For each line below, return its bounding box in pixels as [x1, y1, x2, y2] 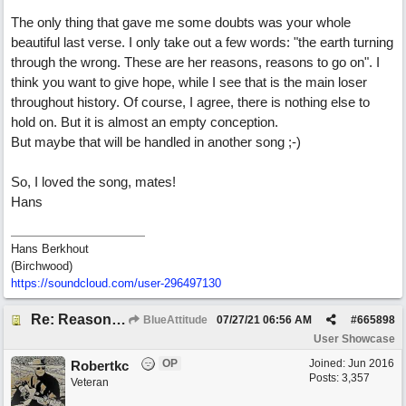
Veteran [71, 376, 109, 389]
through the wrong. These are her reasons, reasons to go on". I [11, 54, 380, 70]
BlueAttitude [140, 314, 208, 326]
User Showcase [314, 333, 395, 345]
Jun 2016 [348, 357, 394, 370]
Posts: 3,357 [309, 372, 370, 384]
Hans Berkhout [11, 242, 89, 256]
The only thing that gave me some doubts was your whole [11, 14, 351, 30]
